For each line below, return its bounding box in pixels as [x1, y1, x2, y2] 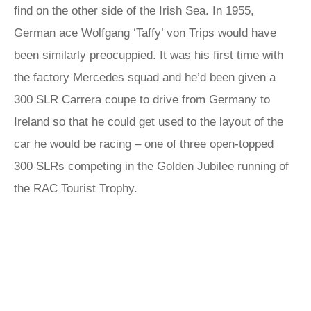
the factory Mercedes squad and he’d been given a [14, 71, 276, 84]
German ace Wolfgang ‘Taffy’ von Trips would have [14, 26, 276, 40]
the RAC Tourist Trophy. [14, 182, 137, 195]
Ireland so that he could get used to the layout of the [14, 115, 283, 128]
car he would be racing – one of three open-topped [14, 137, 274, 151]
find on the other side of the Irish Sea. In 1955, [14, 4, 254, 17]
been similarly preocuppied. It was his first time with [14, 49, 283, 62]
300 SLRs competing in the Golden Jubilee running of [14, 160, 289, 173]
